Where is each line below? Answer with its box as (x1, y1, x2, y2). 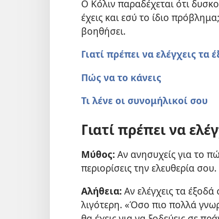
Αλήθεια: (81, 184, 122, 198)
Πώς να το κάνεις (81, 70, 161, 84)
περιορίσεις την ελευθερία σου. (81, 161, 217, 175)
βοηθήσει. (81, 24, 126, 38)
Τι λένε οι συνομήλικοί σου (81, 93, 208, 107)
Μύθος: (81, 148, 115, 161)
